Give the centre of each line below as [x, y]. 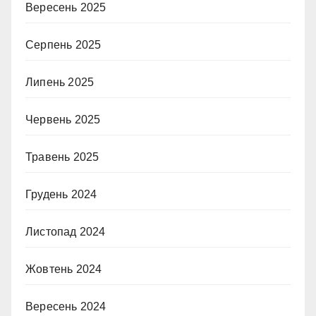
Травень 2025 [62, 157]
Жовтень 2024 [64, 269]
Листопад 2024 [66, 232]
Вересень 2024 [66, 306]
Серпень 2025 [63, 45]
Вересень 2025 [66, 7]
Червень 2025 [63, 120]
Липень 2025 [60, 82]
